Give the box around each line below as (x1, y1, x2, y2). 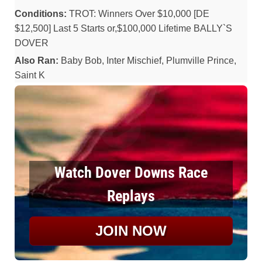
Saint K (15, 70, 45, 80)
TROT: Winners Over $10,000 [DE (67, 9, 209, 19)
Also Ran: (15, 56, 58, 65)
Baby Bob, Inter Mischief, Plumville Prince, (58, 56, 236, 65)
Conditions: (15, 9, 67, 19)
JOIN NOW (95, 223, 167, 239)
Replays (107, 187, 155, 205)
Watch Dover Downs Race (54, 164, 208, 181)
